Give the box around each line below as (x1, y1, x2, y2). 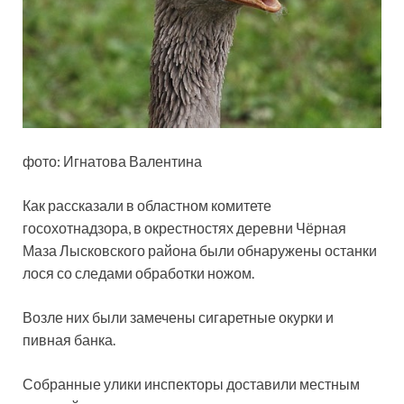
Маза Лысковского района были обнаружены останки (23, 242, 377, 260)
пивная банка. (23, 331, 115, 349)
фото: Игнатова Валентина (23, 152, 202, 170)
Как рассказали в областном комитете (23, 197, 271, 215)
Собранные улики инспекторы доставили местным (23, 375, 360, 393)
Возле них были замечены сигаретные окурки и (23, 308, 334, 326)
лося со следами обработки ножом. (23, 264, 254, 282)
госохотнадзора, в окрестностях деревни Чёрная (23, 219, 346, 237)
